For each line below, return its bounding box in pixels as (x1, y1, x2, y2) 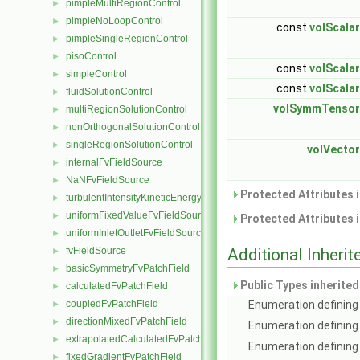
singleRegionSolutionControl (66, 139, 193, 150)
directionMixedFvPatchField (66, 316, 187, 327)
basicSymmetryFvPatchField (66, 263, 190, 274)
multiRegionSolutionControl (66, 104, 187, 115)
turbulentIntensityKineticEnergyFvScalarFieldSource (66, 192, 293, 203)
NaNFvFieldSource (66, 174, 149, 186)
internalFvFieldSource (66, 157, 162, 168)
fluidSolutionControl (66, 86, 153, 97)
